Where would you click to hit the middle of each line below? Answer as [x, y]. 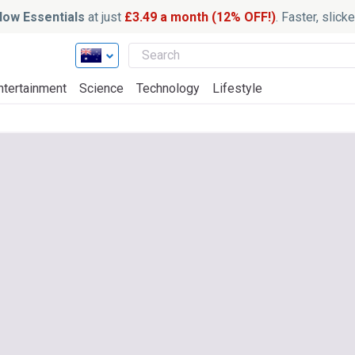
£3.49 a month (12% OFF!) [200, 17]
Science [101, 88]
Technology [168, 88]
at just [104, 17]
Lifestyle [237, 88]
